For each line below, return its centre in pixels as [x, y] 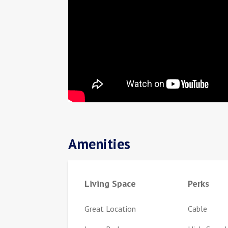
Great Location [110, 208]
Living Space [110, 183]
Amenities [99, 144]
